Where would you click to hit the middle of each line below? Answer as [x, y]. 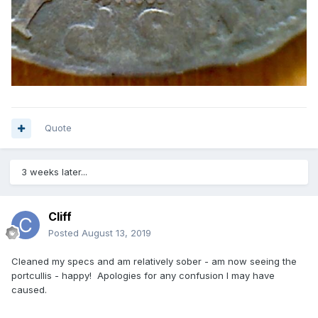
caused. [29, 290]
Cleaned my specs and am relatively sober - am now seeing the [154, 262]
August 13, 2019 [116, 233]
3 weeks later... [54, 172]
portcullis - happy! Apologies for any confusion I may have [143, 276]
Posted [65, 233]
